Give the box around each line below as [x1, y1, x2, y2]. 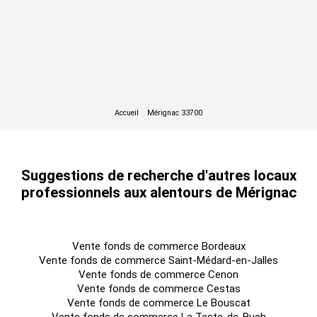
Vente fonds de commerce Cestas [76, 282, 241, 295]
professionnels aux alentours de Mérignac [21, 184, 296, 201]
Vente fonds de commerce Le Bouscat [67, 296, 250, 309]
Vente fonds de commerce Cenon [79, 268, 238, 281]
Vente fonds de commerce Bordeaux [71, 240, 246, 253]
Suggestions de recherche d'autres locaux [21, 167, 296, 184]
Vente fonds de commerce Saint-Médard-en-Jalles [39, 254, 278, 267]
